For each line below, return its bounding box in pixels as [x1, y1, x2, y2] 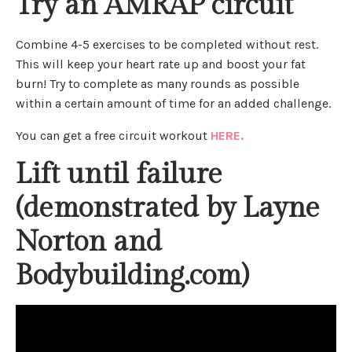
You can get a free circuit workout [16, 128, 211, 144]
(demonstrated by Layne [16, 192, 320, 225]
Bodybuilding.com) [16, 259, 248, 293]
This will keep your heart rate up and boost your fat [16, 57, 306, 72]
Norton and [16, 225, 162, 259]
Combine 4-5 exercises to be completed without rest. [16, 37, 318, 53]
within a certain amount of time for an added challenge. [16, 96, 331, 112]
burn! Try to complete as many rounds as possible [16, 76, 299, 92]
